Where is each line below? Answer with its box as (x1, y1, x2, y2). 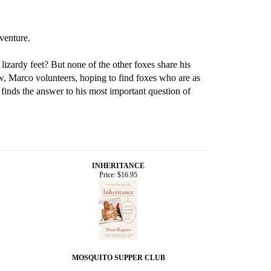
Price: (99, 170, 116, 179)
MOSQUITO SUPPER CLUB (71, 253, 165, 262)
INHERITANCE (92, 161, 145, 170)
